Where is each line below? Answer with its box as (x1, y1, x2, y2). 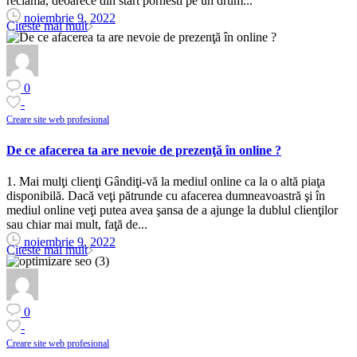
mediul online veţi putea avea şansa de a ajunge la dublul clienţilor (6, 203, 338, 217)
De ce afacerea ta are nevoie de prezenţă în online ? (6, 143, 281, 157)
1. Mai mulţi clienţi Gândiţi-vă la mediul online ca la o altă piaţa (6, 175, 325, 188)
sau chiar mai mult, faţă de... (6, 218, 147, 231)
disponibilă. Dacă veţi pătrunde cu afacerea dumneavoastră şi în (6, 189, 325, 202)
